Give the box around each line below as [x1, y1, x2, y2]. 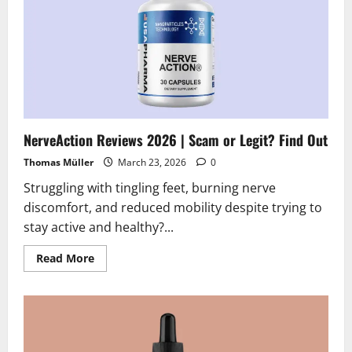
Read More [36, 251, 94, 266]
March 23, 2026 [115, 156, 189, 170]
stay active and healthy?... [24, 218, 174, 236]
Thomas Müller [24, 156, 93, 170]
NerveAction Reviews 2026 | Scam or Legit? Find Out [24, 130, 328, 151]
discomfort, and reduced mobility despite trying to [24, 199, 322, 217]
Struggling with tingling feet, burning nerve [24, 179, 276, 197]
